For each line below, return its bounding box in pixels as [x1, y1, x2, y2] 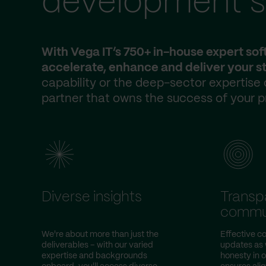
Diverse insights [42, 191, 142, 204]
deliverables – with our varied [42, 241, 153, 249]
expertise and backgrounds [42, 252, 147, 260]
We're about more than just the [42, 230, 159, 239]
